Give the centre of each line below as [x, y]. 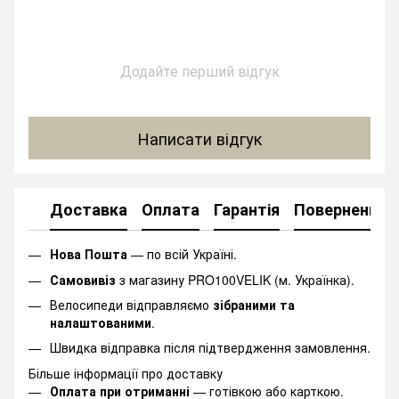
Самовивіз [83, 279]
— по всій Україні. [182, 254]
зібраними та [254, 305]
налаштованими [101, 323]
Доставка [89, 209]
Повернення [340, 209]
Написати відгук [199, 138]
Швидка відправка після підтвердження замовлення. [210, 348]
